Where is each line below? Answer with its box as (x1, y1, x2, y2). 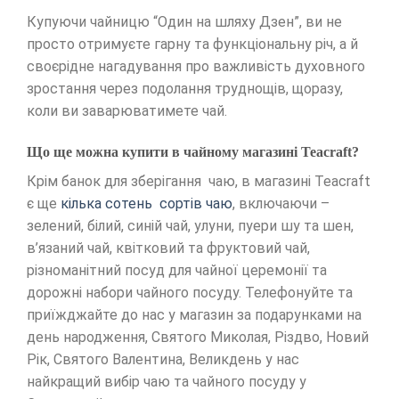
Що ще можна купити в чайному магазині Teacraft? (27, 143, 359, 159)
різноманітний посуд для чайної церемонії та (27, 261, 327, 279)
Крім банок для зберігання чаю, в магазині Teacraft (27, 172, 370, 190)
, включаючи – (232, 194, 330, 212)
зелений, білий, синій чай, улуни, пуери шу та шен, (27, 216, 354, 234)
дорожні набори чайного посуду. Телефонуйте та (27, 283, 353, 301)
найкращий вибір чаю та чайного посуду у (27, 372, 306, 390)
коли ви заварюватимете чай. (27, 102, 227, 120)
